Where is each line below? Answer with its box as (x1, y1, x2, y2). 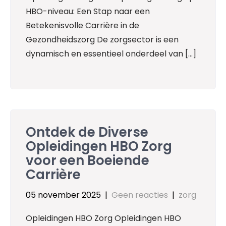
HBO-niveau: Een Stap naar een (26, 5, 150, 17)
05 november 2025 (26, 189, 101, 201)
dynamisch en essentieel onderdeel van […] (26, 47, 196, 60)
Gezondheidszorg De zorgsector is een (26, 33, 179, 45)
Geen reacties (111, 189, 168, 201)
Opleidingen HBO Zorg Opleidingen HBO (26, 212, 181, 224)
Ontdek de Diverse (26, 123, 148, 142)
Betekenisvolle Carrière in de (26, 19, 139, 31)
